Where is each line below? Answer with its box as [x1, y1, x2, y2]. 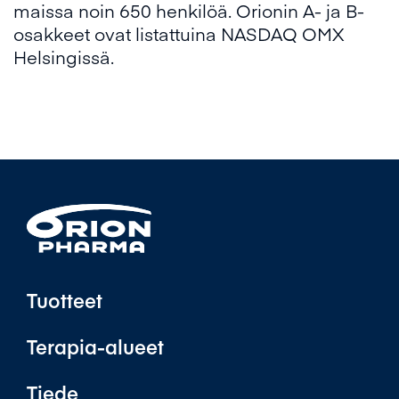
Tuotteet [27, 287, 102, 314]
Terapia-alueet [27, 333, 164, 361]
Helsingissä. [13, 45, 114, 69]
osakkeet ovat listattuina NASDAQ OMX [13, 21, 345, 45]
